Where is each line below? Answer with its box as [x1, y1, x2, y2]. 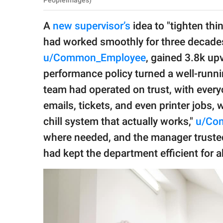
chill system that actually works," [43, 115, 196, 128]
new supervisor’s [50, 20, 130, 32]
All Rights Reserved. [17, 40, 72, 49]
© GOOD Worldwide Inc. [17, 31, 82, 39]
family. [17, 7, 36, 14]
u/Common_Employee [43, 52, 146, 64]
